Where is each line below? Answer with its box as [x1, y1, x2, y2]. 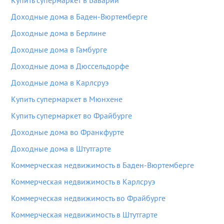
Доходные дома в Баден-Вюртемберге [11, 11, 147, 21]
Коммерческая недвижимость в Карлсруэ [11, 176, 155, 186]
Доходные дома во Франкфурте [11, 127, 124, 137]
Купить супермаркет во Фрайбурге [11, 110, 132, 120]
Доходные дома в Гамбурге [11, 44, 107, 54]
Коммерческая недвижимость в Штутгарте [11, 209, 157, 219]
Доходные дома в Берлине [11, 28, 106, 38]
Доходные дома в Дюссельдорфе [11, 61, 129, 71]
